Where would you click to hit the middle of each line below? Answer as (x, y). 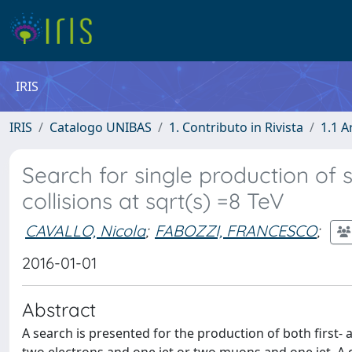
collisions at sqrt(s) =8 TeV (153, 201)
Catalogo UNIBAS (101, 127)
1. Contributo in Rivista (236, 127)
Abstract (59, 310)
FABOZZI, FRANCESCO (236, 230)
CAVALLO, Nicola (85, 230)
